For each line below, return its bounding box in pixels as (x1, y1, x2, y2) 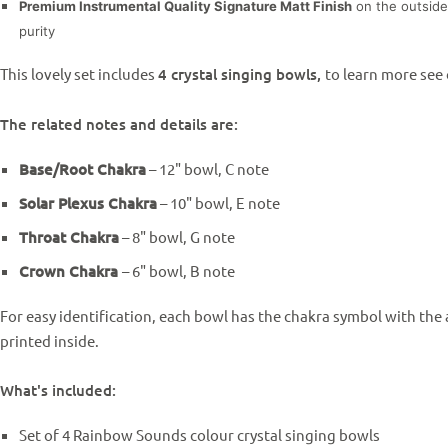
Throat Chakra (18, 227, 119, 247)
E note (235, 193, 280, 212)
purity (18, 23, 63, 39)
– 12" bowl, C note (145, 159, 269, 178)
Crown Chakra (18, 261, 122, 281)
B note (189, 261, 238, 280)
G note (189, 227, 235, 246)
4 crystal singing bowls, (158, 64, 325, 84)
